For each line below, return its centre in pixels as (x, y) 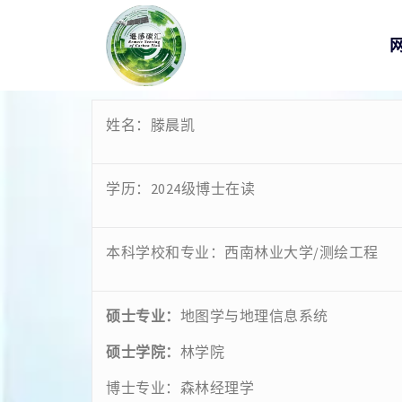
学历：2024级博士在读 (180, 188)
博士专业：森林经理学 (180, 388)
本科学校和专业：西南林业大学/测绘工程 (242, 252)
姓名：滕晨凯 (150, 125)
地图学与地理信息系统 (255, 316)
